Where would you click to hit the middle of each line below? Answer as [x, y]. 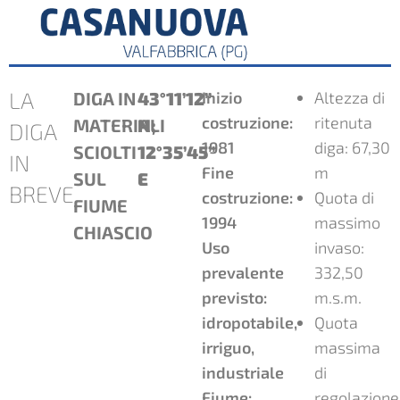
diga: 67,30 [352, 147]
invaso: [339, 247]
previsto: [234, 297]
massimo [347, 222]
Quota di [344, 197]
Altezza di [349, 97]
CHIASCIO [112, 232]
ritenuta [343, 122]
